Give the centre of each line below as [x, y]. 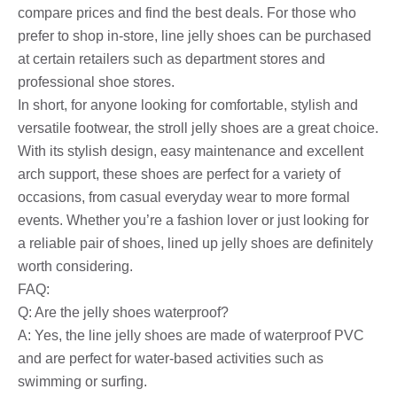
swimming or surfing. [82, 381]
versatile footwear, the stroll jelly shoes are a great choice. [198, 128]
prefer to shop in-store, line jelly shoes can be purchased [195, 35]
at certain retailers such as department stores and [171, 58]
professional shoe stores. [96, 82]
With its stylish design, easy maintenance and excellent [191, 151]
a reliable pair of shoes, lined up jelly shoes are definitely [195, 243]
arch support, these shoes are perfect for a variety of [179, 174]
